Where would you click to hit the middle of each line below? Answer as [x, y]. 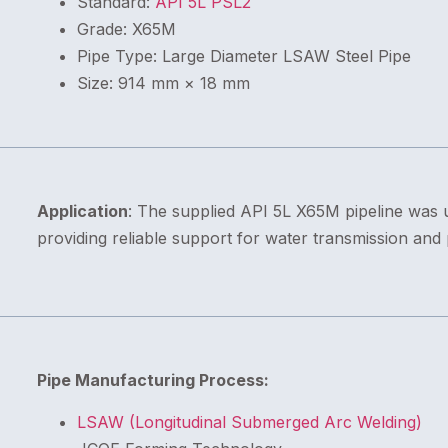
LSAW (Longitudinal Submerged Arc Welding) [249, 421]
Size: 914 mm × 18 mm [163, 83]
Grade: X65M [126, 29]
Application [82, 211]
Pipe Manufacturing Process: [152, 380]
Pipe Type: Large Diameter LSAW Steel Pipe [243, 56]
